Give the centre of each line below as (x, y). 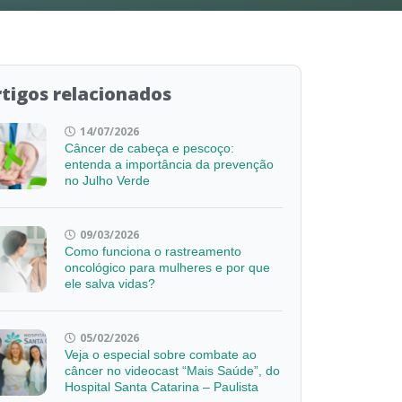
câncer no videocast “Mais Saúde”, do (173, 371)
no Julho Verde (108, 180)
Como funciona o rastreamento (153, 251)
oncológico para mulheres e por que (168, 267)
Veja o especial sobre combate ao (161, 355)
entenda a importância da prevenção (170, 164)
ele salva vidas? (110, 283)
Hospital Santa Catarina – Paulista (162, 387)
